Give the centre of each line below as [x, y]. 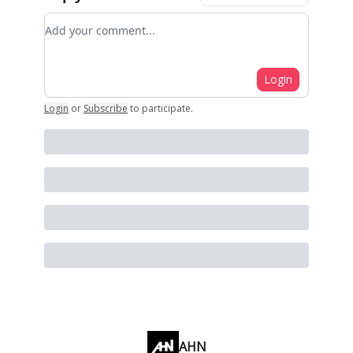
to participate [160, 108]
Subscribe [106, 108]
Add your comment [102, 22]
